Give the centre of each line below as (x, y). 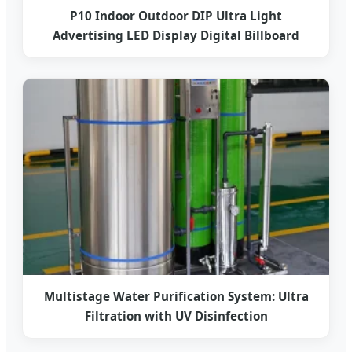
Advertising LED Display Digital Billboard (176, 36)
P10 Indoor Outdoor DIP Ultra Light (176, 16)
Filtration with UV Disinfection (176, 316)
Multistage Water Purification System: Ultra (176, 297)
